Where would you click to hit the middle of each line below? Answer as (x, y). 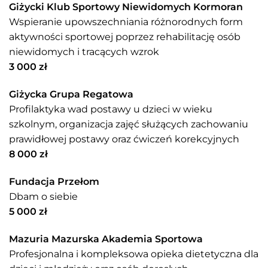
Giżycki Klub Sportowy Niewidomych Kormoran (126, 7)
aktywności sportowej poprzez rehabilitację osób (125, 37)
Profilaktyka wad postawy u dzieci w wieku (111, 109)
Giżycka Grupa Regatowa (71, 95)
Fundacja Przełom (54, 181)
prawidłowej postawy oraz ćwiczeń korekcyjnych (124, 139)
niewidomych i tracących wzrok (84, 52)
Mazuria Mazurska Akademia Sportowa (106, 239)
